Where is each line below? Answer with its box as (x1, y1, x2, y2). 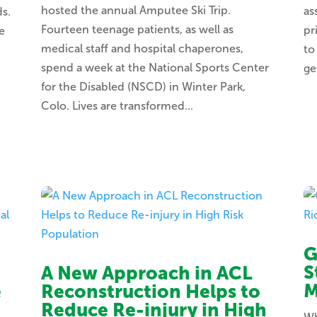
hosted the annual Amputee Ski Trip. (40, 4, 231, 18)
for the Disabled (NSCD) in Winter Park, (40, 80, 246, 94)
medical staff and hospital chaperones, (40, 42, 243, 56)
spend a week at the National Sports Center (40, 61, 269, 75)
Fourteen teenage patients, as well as (40, 23, 234, 37)
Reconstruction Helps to (40, 281, 260, 304)
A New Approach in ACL (40, 263, 253, 285)
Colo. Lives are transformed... (40, 99, 193, 113)
